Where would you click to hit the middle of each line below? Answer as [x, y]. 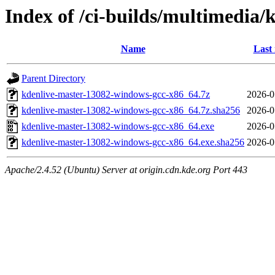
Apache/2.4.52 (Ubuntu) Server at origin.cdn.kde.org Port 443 [126, 170]
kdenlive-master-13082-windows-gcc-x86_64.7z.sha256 [131, 110]
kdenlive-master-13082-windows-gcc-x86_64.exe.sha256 [133, 142]
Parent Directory [53, 79]
